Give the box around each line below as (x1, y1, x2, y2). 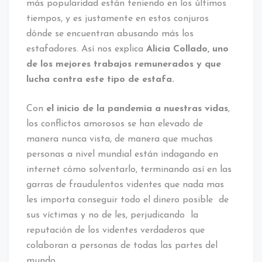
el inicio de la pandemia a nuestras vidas (46, 104, 228, 113)
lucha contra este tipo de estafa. (26, 74, 174, 84)
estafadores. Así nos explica (26, 44, 146, 54)
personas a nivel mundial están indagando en (26, 149, 218, 159)
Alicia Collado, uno (146, 44, 229, 54)
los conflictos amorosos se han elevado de (26, 119, 203, 129)
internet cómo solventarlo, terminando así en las (26, 164, 232, 174)
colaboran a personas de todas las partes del (26, 240, 218, 250)
